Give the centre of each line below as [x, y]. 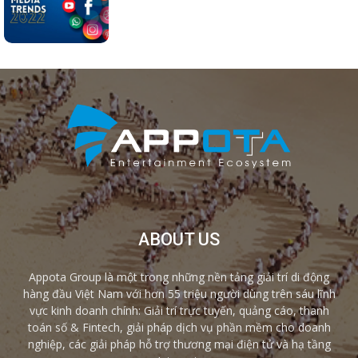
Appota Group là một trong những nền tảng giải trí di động [179, 277]
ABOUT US [179, 240]
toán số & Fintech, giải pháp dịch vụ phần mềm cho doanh [179, 328]
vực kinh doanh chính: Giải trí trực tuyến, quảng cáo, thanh [179, 311]
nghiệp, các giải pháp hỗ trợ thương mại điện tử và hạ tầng [179, 344]
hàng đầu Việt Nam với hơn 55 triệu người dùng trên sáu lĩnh [179, 294]
